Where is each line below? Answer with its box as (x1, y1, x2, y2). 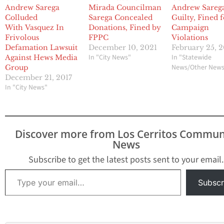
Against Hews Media (5, 53, 77, 62)
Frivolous (5, 33, 39, 42)
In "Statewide (171, 52, 212, 63)
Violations (171, 33, 208, 42)
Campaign (171, 23, 209, 32)
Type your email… (4, 164, 28, 174)
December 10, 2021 (88, 43, 157, 52)
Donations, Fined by (88, 23, 161, 32)
